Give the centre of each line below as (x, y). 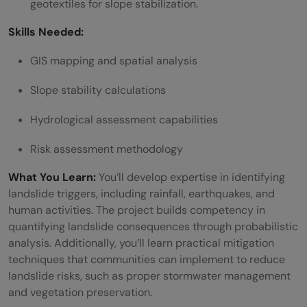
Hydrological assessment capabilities (124, 120)
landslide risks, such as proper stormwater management (149, 276)
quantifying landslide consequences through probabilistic (153, 227)
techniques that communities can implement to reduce (147, 260)
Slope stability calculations (98, 90)
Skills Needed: (46, 32)
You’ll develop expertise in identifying (191, 177)
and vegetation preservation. (80, 293)
